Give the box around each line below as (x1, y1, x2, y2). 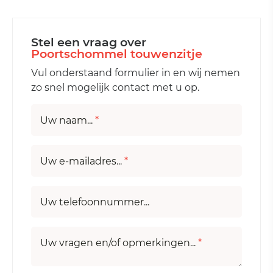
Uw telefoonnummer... (40, 196, 149, 208)
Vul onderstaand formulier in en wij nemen (31, 67, 240, 79)
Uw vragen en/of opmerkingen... (40, 237, 198, 249)
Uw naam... (40, 115, 95, 127)
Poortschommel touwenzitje (31, 46, 202, 62)
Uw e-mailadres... (40, 155, 124, 168)
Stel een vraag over (31, 35, 146, 50)
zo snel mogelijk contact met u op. (31, 82, 199, 94)
